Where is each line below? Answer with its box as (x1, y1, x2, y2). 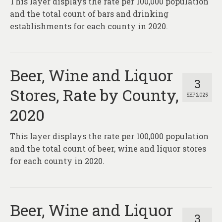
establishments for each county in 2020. (10, 21, 168, 32)
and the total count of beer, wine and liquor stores (10, 143, 206, 154)
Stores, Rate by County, (10, 84, 178, 106)
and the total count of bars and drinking (10, 8, 168, 19)
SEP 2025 (186, 92, 208, 99)
